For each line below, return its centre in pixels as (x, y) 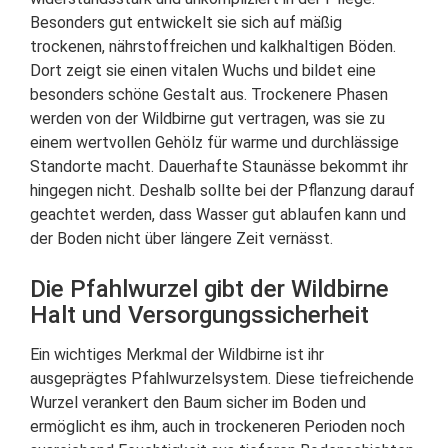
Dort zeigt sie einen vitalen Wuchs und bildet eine (203, 71)
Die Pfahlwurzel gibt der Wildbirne (209, 289)
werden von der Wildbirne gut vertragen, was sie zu (207, 119)
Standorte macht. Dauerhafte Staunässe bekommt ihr (219, 167)
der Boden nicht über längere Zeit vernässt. (181, 239)
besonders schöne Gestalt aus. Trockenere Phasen (209, 95)
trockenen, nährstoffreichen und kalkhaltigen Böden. (213, 47)
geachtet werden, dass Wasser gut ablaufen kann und (218, 215)
